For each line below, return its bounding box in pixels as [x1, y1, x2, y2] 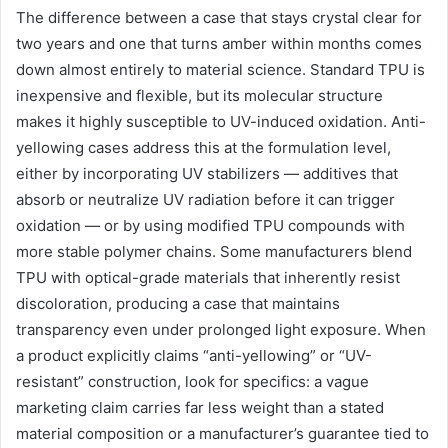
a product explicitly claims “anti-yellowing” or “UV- [16, 345, 372, 365]
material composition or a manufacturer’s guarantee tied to [16, 423, 429, 443]
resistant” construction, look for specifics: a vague [16, 371, 369, 391]
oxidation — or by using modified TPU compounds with [16, 215, 405, 235]
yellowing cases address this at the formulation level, [16, 137, 391, 157]
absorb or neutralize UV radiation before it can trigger [16, 189, 395, 209]
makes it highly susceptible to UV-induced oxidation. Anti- [16, 111, 426, 131]
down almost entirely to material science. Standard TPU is [16, 59, 425, 79]
